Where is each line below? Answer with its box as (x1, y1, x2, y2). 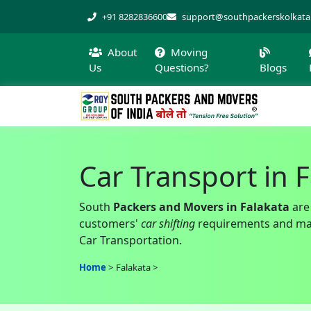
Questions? (154, 60, 209, 74)
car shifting (141, 215, 195, 231)
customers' (79, 215, 141, 231)
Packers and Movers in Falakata (113, 199, 289, 215)
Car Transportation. (79, 232, 182, 248)
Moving (170, 45, 208, 59)
